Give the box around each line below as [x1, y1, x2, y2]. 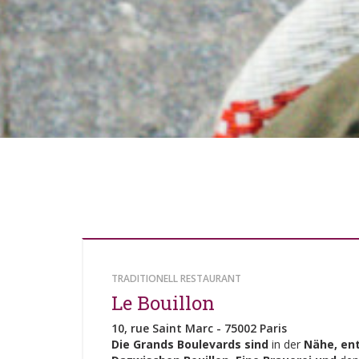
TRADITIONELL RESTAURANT [111, 272, 241, 285]
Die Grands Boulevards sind [111, 337, 268, 352]
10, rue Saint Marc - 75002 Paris [111, 321, 287, 336]
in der [268, 337, 304, 352]
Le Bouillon [111, 290, 215, 316]
